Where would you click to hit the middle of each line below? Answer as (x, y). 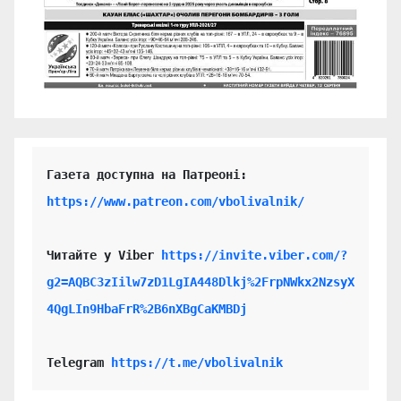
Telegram (79, 363)
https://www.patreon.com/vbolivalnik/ (175, 202)
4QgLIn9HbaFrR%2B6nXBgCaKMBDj (147, 309)
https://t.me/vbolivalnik (197, 363)
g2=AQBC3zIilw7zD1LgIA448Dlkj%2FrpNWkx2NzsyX (200, 282)
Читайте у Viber (104, 256)
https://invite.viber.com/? (254, 256)
